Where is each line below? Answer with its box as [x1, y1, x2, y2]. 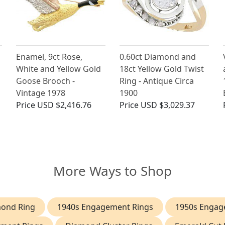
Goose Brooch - [16, 75, 75, 87]
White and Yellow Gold [16, 63, 101, 75]
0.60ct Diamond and [119, 51, 196, 63]
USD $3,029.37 [140, 99, 195, 111]
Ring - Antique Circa [119, 75, 194, 87]
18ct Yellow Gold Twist [119, 63, 204, 75]
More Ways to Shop [53, 162, 172, 180]
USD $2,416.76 [37, 99, 92, 111]
